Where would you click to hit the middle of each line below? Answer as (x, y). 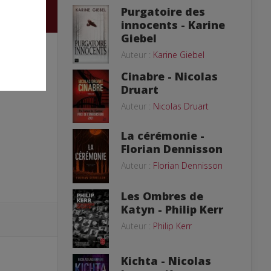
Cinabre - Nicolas (169, 76)
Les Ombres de (162, 196)
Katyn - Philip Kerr (172, 209)
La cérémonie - (163, 135)
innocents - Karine (173, 25)
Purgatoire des (163, 12)
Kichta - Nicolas (166, 260)
